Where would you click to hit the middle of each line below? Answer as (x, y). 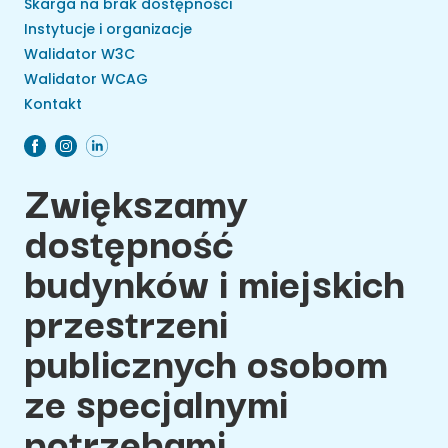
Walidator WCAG (86, 79)
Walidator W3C (79, 54)
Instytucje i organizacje (108, 29)
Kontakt (53, 104)
